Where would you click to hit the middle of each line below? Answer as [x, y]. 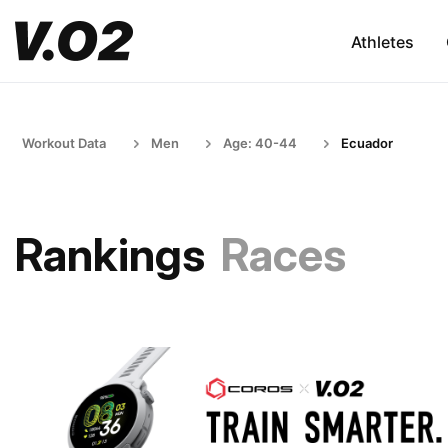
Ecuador [367, 143]
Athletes [382, 41]
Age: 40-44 [260, 143]
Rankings [110, 254]
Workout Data [64, 143]
